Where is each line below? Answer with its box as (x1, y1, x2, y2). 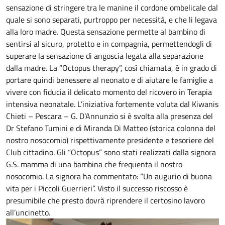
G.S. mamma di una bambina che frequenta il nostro (6, 158, 182, 171)
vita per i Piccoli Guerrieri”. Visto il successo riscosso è (6, 182, 188, 195)
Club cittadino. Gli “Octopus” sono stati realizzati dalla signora (6, 146, 216, 159)
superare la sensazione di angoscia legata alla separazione (6, 50, 203, 62)
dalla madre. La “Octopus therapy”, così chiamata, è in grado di (6, 62, 217, 74)
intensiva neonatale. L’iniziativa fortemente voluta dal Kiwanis (6, 98, 218, 110)
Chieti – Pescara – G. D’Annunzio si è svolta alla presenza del (6, 110, 213, 123)
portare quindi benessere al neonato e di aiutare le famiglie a (6, 74, 213, 86)
